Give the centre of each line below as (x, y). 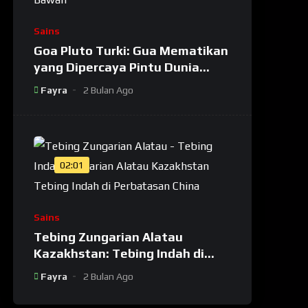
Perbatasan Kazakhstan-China (126, 269)
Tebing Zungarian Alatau (109, 236)
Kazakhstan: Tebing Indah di (119, 253)
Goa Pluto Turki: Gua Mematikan (131, 50)
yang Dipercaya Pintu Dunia (117, 67)
